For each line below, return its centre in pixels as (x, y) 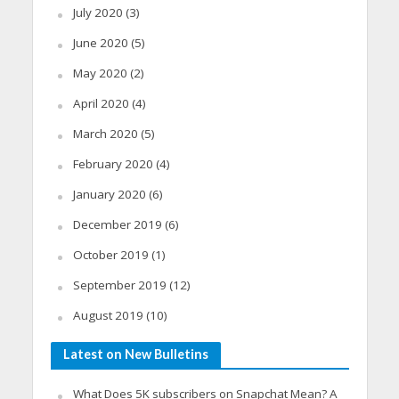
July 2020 (98, 12)
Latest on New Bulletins (135, 354)
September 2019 (119, 285)
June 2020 (100, 42)
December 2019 (117, 224)
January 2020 (109, 194)
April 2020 (101, 103)
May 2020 (100, 73)
